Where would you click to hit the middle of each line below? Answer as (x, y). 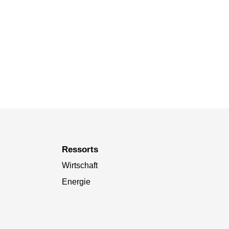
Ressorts (83, 149)
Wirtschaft (79, 165)
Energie (76, 181)
